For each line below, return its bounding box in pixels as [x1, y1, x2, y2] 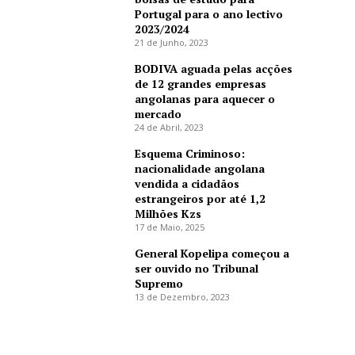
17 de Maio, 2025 [134, 221, 204, 234]
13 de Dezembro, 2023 [134, 291, 230, 303]
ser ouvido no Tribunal [134, 261, 258, 277]
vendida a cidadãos [134, 176, 239, 192]
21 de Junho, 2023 [134, 36, 208, 49]
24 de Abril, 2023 [134, 121, 204, 134]
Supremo [134, 276, 183, 292]
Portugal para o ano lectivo [134, 6, 283, 22]
